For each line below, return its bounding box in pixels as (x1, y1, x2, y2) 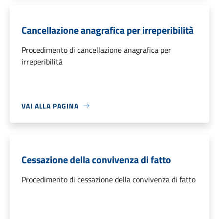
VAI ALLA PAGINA (22, 100, 79, 111)
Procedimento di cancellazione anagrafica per (22, 44, 171, 56)
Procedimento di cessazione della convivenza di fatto (22, 173, 196, 185)
